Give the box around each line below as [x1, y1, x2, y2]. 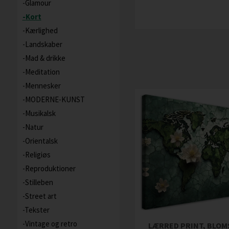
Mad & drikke [25, 53, 65, 63]
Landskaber [25, 39, 62, 49]
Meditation [25, 67, 60, 77]
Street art [25, 191, 57, 201]
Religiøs [25, 150, 51, 159]
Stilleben [25, 177, 53, 187]
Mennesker [25, 81, 61, 90]
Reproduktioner [25, 164, 76, 173]
